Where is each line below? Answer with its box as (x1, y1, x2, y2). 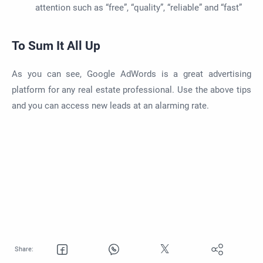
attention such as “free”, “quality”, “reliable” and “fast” (35, 2, 244, 13)
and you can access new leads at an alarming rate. (12, 100, 209, 112)
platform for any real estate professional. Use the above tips (12, 85, 251, 96)
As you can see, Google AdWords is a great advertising (12, 69, 251, 80)
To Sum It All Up (12, 39, 103, 53)
